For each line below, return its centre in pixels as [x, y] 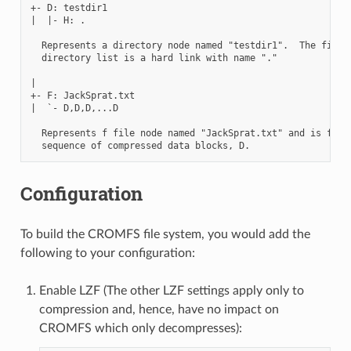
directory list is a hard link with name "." [154, 58]
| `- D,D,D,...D [74, 108]
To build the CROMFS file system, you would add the [165, 234]
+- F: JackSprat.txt [82, 95]
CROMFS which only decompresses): [140, 328]
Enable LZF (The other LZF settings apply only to [171, 290]
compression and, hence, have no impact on [159, 309]
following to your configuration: [107, 253]
